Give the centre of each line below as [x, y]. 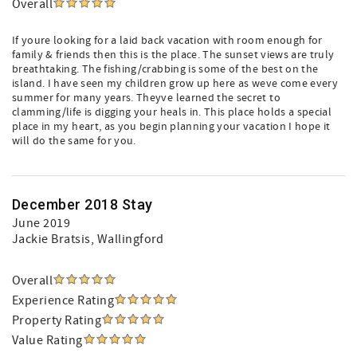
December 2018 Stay [82, 204]
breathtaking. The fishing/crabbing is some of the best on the [165, 69]
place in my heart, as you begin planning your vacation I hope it [171, 127]
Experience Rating [63, 300]
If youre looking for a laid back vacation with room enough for [167, 41]
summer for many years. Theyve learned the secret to [146, 98]
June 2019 [41, 223]
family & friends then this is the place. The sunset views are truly [173, 55]
